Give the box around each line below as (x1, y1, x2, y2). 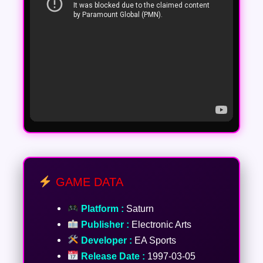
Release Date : (78, 250, 145, 261)
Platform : (78, 203, 124, 214)
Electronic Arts (129, 218, 191, 230)
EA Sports (131, 234, 176, 245)
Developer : (78, 234, 132, 245)
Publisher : (78, 218, 129, 230)
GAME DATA (52, 175, 123, 188)
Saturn (123, 203, 154, 214)
